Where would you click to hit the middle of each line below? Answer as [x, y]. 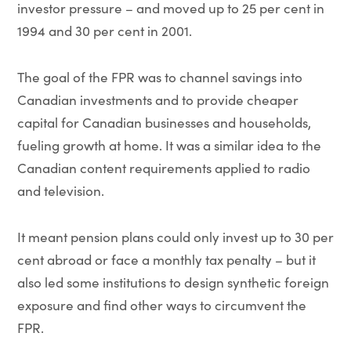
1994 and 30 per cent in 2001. [104, 31]
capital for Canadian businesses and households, [164, 123]
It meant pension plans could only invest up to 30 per [175, 237]
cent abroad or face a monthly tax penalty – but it [166, 260]
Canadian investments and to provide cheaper [157, 100]
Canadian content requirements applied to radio [163, 168]
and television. [60, 191]
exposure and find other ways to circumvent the [161, 305]
